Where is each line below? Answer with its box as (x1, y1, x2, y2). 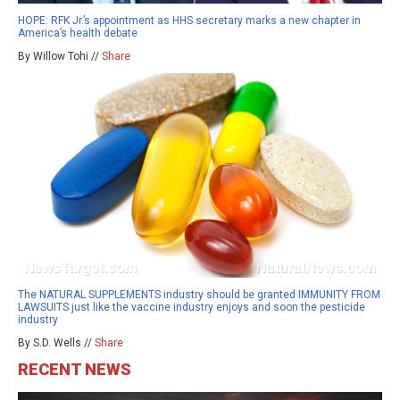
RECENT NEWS (18, 360, 131, 379)
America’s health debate (18, 26, 137, 39)
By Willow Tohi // (18, 49, 102, 62)
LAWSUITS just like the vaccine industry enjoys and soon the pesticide (18, 301, 365, 314)
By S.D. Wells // (18, 337, 95, 350)
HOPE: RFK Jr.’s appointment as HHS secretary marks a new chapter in (18, 13, 361, 27)
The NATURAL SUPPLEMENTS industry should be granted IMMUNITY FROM (18, 288, 380, 302)
